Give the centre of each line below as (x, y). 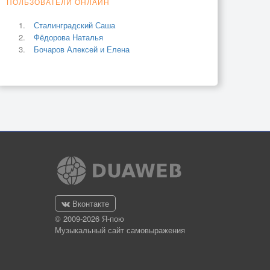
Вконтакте (89, 204)
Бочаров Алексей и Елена (82, 49)
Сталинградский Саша (74, 25)
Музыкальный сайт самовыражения (120, 230)
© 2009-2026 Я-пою (89, 219)
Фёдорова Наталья (68, 37)
